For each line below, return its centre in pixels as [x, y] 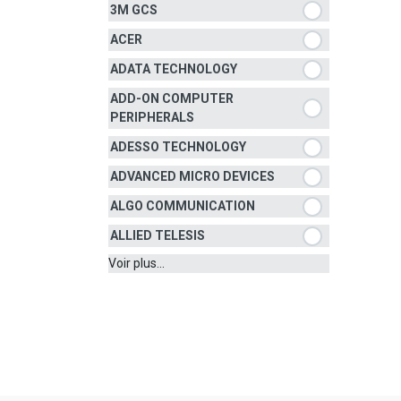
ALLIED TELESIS [158, 235]
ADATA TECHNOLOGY [174, 69]
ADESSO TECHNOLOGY [178, 147]
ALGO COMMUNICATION [183, 206]
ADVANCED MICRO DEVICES [192, 176]
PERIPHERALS [152, 117]
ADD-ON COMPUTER [172, 98]
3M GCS [134, 10]
